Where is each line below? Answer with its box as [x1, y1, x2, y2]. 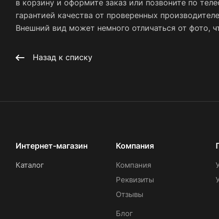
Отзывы [115, 190, 143, 199]
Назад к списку [33, 52, 92, 63]
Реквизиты [115, 175, 154, 185]
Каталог [16, 160, 44, 170]
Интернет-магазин [16, 141, 88, 151]
